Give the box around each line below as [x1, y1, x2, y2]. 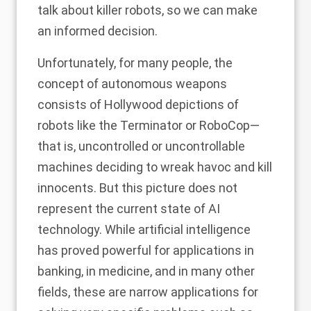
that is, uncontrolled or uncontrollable [37, 139, 245, 154]
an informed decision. [37, 24, 158, 39]
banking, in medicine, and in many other [37, 264, 255, 279]
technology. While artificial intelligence [37, 222, 251, 237]
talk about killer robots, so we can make [37, 3, 258, 18]
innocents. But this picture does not [37, 180, 237, 196]
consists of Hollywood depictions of [37, 97, 239, 112]
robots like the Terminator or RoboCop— [37, 118, 260, 133]
